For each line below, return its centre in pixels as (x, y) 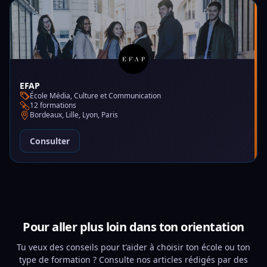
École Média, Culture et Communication (95, 96)
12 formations (53, 105)
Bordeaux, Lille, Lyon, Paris (74, 115)
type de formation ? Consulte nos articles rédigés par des (133, 260)
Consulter (50, 141)
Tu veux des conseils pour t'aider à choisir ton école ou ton (133, 247)
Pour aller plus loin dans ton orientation (133, 227)
